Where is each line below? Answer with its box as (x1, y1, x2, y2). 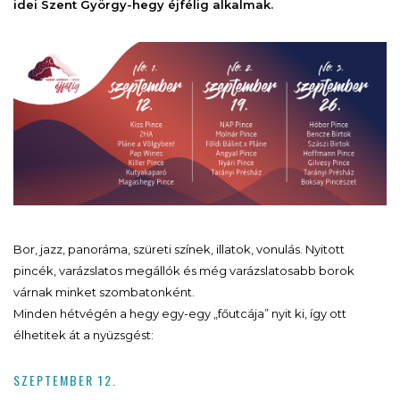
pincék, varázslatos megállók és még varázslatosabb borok (13, 262, 354, 278)
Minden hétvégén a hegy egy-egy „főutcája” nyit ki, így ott (13, 305, 346, 321)
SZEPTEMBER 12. (13, 370, 117, 389)
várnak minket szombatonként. (13, 284, 195, 299)
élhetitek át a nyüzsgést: (13, 327, 154, 342)
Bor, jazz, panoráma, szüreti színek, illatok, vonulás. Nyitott (13, 241, 345, 256)
